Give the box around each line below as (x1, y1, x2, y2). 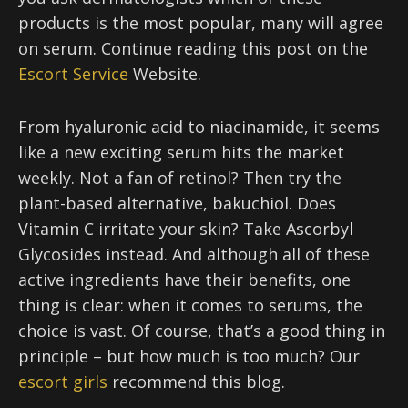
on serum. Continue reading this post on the (18, 37, 368, 59)
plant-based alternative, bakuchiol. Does (18, 192, 336, 214)
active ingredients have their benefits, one (18, 269, 351, 291)
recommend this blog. (107, 371, 285, 393)
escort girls (18, 371, 107, 393)
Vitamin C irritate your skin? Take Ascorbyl (18, 218, 353, 240)
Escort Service (18, 63, 128, 85)
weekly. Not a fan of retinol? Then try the (18, 167, 342, 189)
